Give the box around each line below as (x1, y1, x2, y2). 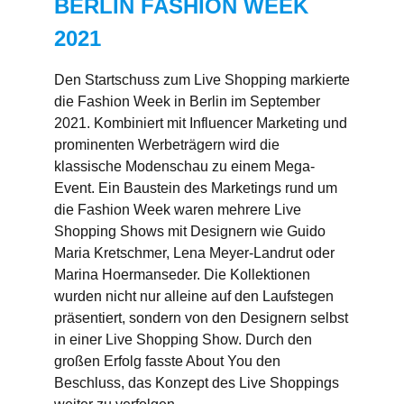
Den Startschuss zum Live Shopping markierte (54, 71, 350, 87)
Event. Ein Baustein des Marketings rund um (54, 179, 337, 196)
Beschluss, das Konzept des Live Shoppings (54, 374, 339, 390)
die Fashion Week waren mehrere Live (54, 201, 301, 217)
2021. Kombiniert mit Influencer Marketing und (54, 115, 347, 131)
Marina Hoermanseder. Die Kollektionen (54, 266, 310, 282)
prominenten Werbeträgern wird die (54, 136, 280, 152)
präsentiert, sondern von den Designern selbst (54, 309, 348, 326)
